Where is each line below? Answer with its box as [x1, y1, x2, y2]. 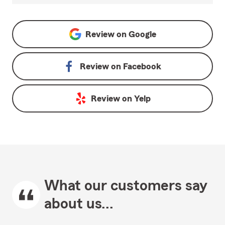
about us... [44, 196, 114, 212]
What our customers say [44, 178, 207, 194]
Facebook [123, 62, 161, 71]
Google [128, 30, 156, 39]
